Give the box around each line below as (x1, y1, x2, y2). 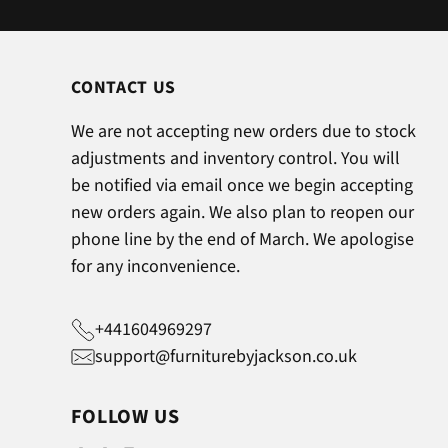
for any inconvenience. (71, 254, 241, 279)
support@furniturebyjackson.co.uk (95, 344, 358, 369)
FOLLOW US (71, 403, 180, 431)
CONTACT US (71, 75, 177, 100)
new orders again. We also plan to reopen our (71, 200, 415, 225)
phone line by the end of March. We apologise (71, 227, 415, 252)
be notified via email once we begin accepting (71, 173, 414, 198)
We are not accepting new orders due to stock (71, 119, 417, 144)
